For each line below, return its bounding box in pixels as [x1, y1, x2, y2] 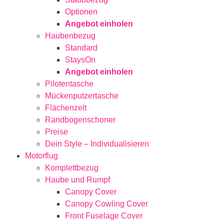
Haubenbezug [45, 31, 95, 40]
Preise [45, 127, 68, 136]
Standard [65, 43, 97, 52]
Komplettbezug [45, 163, 98, 172]
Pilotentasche [45, 79, 93, 88]
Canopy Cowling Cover [65, 199, 148, 208]
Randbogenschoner [45, 115, 115, 124]
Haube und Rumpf [45, 175, 110, 184]
